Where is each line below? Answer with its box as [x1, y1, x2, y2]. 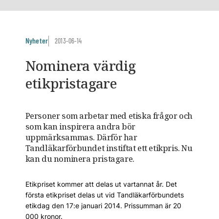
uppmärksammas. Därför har [25, 132, 137, 143]
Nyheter [25, 36, 48, 45]
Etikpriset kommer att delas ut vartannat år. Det [25, 180, 177, 188]
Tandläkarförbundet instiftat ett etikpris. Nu [25, 143, 193, 153]
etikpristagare [25, 74, 117, 92]
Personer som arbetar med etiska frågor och [25, 110, 193, 121]
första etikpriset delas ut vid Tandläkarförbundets [25, 191, 184, 199]
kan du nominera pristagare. [25, 153, 134, 164]
